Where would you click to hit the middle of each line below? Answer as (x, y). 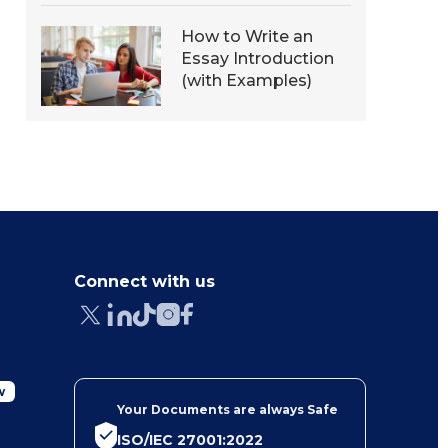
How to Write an (247, 36)
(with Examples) (251, 80)
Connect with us (144, 281)
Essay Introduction (257, 58)
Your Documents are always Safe (228, 409)
